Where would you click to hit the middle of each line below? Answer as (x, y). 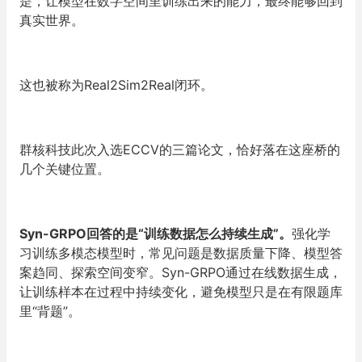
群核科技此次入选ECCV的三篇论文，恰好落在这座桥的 (180, 149)
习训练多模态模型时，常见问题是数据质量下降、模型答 (181, 253)
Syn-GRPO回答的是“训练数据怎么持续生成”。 (156, 233)
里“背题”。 (50, 311)
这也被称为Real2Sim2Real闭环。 (116, 84)
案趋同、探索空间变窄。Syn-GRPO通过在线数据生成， (181, 272)
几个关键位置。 (65, 168)
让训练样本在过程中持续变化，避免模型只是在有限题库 (181, 291)
